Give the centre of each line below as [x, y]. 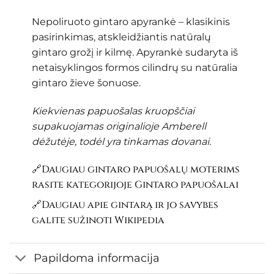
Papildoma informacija [97, 258]
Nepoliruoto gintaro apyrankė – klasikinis [131, 21]
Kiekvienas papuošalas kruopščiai [113, 111]
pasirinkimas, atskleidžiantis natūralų [121, 37]
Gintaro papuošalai [186, 184]
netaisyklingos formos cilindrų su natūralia [134, 67]
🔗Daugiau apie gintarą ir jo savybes [125, 205]
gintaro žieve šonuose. [86, 83]
